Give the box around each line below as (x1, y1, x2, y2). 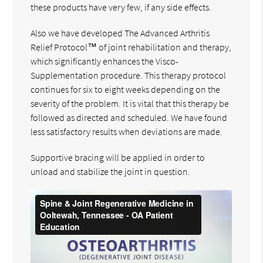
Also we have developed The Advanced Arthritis (31, 27, 210, 39)
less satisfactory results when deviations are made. (31, 126, 223, 138)
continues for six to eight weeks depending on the (31, 83, 221, 96)
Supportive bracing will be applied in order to (31, 151, 205, 164)
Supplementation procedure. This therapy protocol (31, 69, 227, 82)
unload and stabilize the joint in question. (31, 166, 191, 178)
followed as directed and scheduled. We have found (31, 112, 228, 124)
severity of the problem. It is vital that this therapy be (31, 97, 230, 110)
